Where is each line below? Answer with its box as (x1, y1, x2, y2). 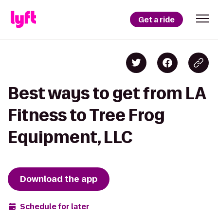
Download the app (20, 173, 97, 185)
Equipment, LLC (8, 128, 133, 146)
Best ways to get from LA (8, 84, 206, 102)
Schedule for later (20, 201, 90, 212)
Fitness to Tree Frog (8, 106, 164, 124)
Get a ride (138, 14, 175, 25)
